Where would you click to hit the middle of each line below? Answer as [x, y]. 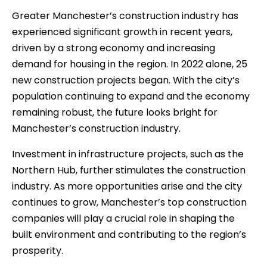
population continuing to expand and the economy [131, 97]
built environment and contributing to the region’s [129, 235]
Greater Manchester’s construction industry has [125, 16]
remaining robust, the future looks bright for [115, 113]
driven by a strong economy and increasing [114, 48]
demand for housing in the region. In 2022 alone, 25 [130, 64]
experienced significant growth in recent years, [122, 32]
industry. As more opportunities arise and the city [127, 187]
